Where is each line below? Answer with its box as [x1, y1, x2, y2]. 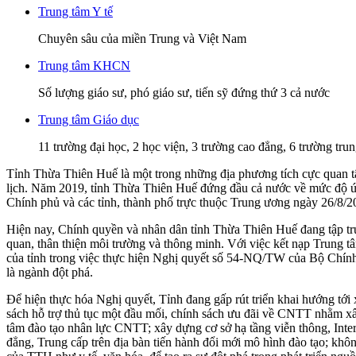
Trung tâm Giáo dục [38, 113, 139, 127]
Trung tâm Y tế [38, 5, 113, 19]
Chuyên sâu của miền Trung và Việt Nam [38, 32, 246, 46]
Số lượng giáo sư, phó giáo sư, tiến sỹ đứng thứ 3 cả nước [38, 86, 330, 100]
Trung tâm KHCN [38, 59, 130, 73]
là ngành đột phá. [6, 265, 93, 280]
